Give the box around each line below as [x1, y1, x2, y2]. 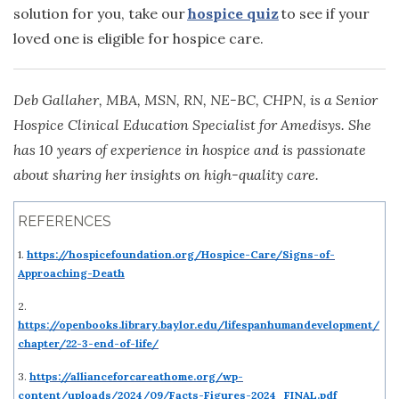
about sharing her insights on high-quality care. [13, 165, 319, 183]
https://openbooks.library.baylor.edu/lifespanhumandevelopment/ [18, 317, 379, 331]
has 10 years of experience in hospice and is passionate [13, 140, 366, 159]
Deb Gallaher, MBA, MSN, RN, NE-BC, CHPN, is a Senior [13, 90, 378, 109]
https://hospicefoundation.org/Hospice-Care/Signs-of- [27, 247, 335, 261]
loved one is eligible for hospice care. [13, 28, 264, 47]
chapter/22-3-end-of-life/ [18, 336, 159, 350]
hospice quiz [187, 4, 279, 22]
